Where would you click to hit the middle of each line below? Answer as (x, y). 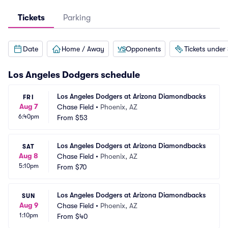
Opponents (143, 49)
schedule (120, 75)
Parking (77, 18)
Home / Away (83, 49)
